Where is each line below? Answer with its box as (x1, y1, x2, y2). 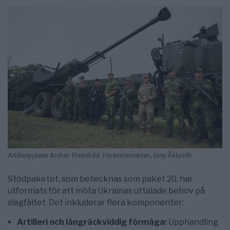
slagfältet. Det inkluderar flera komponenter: (8, 198, 184, 208)
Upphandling (167, 217, 218, 227)
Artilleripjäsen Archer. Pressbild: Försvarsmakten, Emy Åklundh (8, 151, 192, 160)
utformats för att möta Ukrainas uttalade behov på (8, 186, 205, 196)
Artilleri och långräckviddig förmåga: (17, 217, 167, 227)
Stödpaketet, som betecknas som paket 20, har (8, 174, 193, 184)
